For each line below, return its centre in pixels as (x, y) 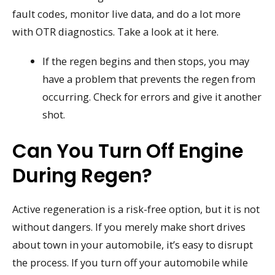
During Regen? (82, 176)
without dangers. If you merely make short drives (129, 227)
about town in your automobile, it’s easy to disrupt (133, 245)
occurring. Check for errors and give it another (152, 97)
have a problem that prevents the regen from (149, 79)
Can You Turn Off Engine (128, 151)
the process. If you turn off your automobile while (130, 263)
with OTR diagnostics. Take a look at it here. (115, 31)
